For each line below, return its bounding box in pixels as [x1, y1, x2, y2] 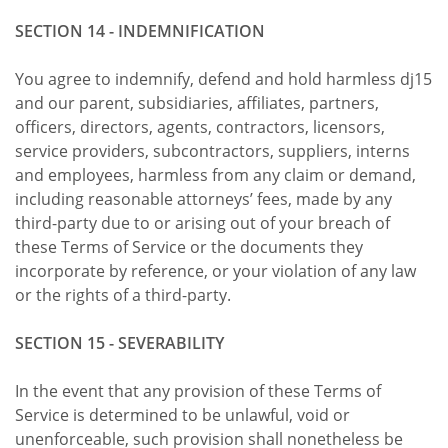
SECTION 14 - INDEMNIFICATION [15, 19, 265, 42]
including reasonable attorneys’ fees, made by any [15, 187, 392, 210]
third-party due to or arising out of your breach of [15, 211, 390, 234]
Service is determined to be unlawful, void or [15, 403, 350, 426]
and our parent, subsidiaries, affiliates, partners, [15, 91, 379, 114]
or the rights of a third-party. [15, 283, 231, 306]
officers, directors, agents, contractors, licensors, [15, 115, 385, 138]
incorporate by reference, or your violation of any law [15, 259, 416, 282]
